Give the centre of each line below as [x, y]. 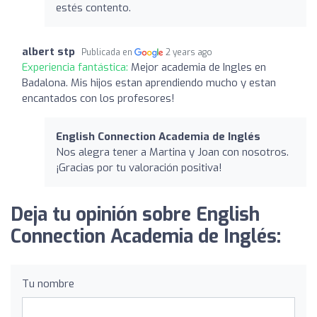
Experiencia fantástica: [76, 67]
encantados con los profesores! [98, 98]
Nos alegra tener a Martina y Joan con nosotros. [172, 152]
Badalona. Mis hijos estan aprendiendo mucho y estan [149, 82]
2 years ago [189, 52]
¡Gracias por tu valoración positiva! [139, 167]
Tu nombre [48, 283]
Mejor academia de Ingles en [198, 67]
